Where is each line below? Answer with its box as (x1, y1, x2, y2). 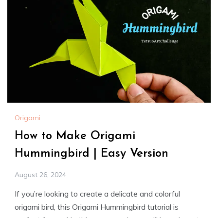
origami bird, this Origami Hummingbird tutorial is (15, 202, 179, 212)
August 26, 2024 (15, 170, 66, 180)
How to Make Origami (15, 130, 135, 143)
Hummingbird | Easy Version (15, 148, 168, 160)
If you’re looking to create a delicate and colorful (15, 189, 180, 199)
